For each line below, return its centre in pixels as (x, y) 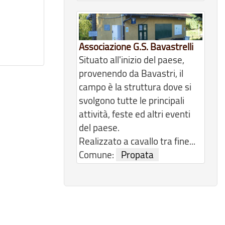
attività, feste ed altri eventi (135, 114)
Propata (137, 155)
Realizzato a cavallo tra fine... (137, 141)
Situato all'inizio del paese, (132, 60)
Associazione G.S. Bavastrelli (136, 47)
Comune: (97, 155)
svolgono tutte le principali (132, 101)
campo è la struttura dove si (135, 87)
